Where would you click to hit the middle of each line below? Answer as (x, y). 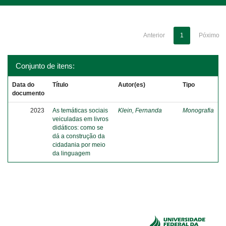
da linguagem (71, 153)
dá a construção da (79, 136)
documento (28, 93)
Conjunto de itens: (45, 66)
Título (60, 85)
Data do (23, 85)
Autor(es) (132, 85)
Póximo (209, 35)
